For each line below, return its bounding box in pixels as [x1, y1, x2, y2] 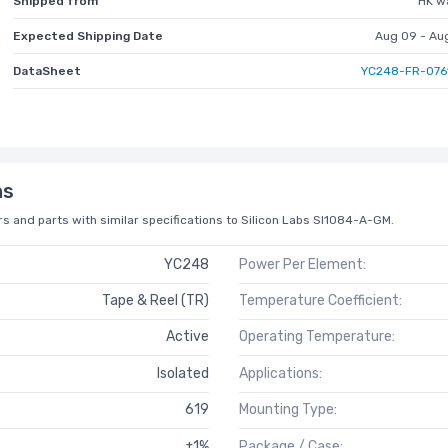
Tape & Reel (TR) [102, 292, 209, 310]
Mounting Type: [239, 401, 337, 419]
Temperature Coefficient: [239, 292, 402, 310]
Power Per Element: [239, 255, 366, 273]
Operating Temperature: [239, 328, 395, 346]
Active [166, 328, 209, 346]
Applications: [239, 364, 322, 382]
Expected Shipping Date [13, 28, 164, 43]
